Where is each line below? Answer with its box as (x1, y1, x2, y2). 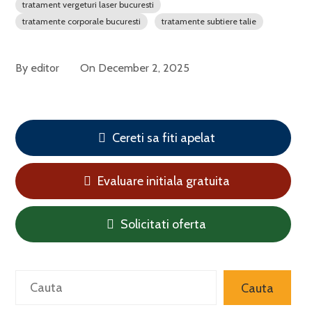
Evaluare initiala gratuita (94, 173, 230, 189)
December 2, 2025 (98, 61, 190, 75)
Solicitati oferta (118, 217, 207, 232)
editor (31, 61, 60, 75)
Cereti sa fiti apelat (109, 130, 215, 146)
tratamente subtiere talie (162, 16, 257, 26)
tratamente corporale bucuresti (22, 16, 141, 26)
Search (15, 273, 54, 288)
